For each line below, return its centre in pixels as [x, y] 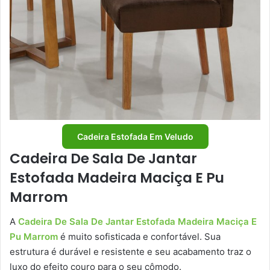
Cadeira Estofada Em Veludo [135, 137]
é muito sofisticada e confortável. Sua [139, 236]
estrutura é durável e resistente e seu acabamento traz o [130, 251]
